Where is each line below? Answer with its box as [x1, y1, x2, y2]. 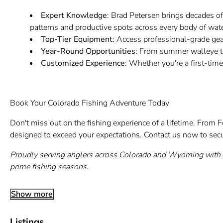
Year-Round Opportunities [40, 46, 135, 57]
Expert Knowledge [40, 10, 107, 21]
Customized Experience [40, 58, 125, 69]
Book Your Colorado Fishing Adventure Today [9, 98, 169, 109]
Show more [10, 189, 53, 200]
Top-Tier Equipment [40, 34, 112, 45]
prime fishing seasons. [9, 161, 89, 172]
